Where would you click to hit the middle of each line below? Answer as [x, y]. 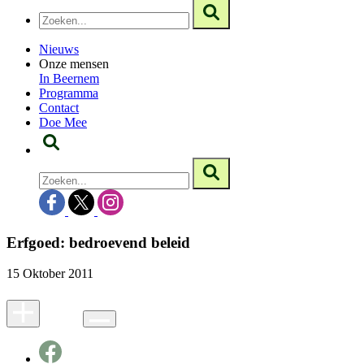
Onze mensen [74, 64]
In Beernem [69, 78]
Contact [59, 108]
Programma [69, 93]
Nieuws [59, 49]
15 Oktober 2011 [50, 274]
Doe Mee [63, 122]
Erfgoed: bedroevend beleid [98, 242]
